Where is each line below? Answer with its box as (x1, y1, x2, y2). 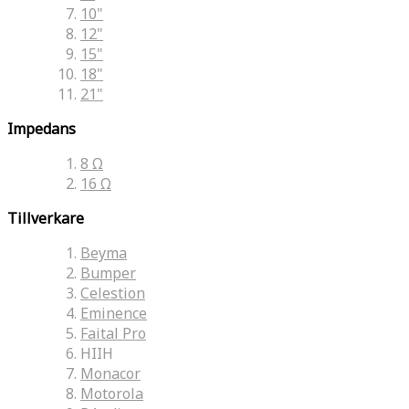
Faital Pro (80, 322, 146, 343)
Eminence (80, 302, 147, 323)
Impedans (7, 118, 76, 139)
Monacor (80, 362, 141, 383)
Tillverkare (7, 207, 84, 228)
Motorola (80, 383, 143, 404)
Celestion (80, 282, 145, 303)
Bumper (80, 262, 136, 283)
